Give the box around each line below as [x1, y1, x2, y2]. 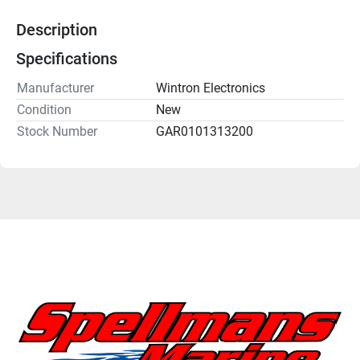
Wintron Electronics [156, 80, 265, 96]
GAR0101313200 [156, 123, 253, 139]
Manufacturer [17, 80, 94, 96]
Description [16, 19, 97, 39]
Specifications [16, 48, 117, 68]
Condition [17, 101, 72, 117]
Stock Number [17, 123, 97, 139]
